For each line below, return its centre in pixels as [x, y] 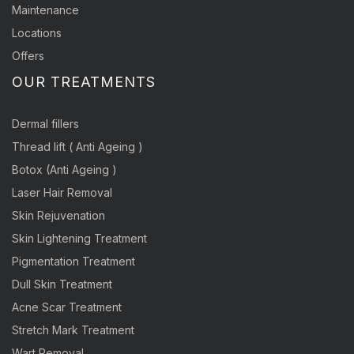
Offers [28, 56]
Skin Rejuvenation [58, 216]
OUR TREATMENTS [84, 82]
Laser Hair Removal [62, 193]
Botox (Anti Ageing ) [64, 170]
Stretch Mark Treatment [73, 330]
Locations [37, 33]
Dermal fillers [45, 124]
